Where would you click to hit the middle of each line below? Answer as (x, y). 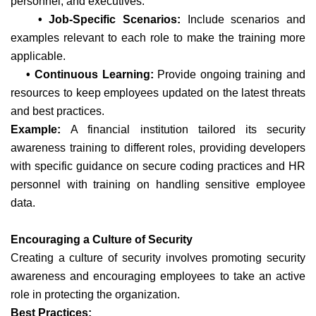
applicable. (38, 56)
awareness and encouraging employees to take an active (158, 276)
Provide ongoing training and (230, 74)
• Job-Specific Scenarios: (99, 19)
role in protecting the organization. (95, 294)
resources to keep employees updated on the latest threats (158, 92)
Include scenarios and (247, 19)
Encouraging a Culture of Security (102, 239)
